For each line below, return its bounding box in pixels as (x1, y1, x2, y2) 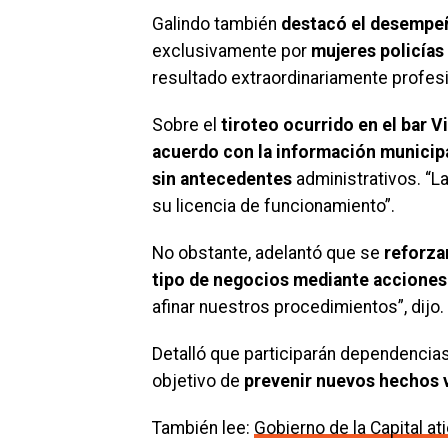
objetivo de (152, 371, 244, 392)
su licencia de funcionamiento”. (152, 196, 395, 217)
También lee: (152, 418, 254, 439)
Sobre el (152, 115, 221, 136)
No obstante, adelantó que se (152, 243, 384, 264)
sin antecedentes (152, 169, 292, 190)
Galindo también (152, 14, 281, 35)
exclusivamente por (152, 41, 311, 62)
